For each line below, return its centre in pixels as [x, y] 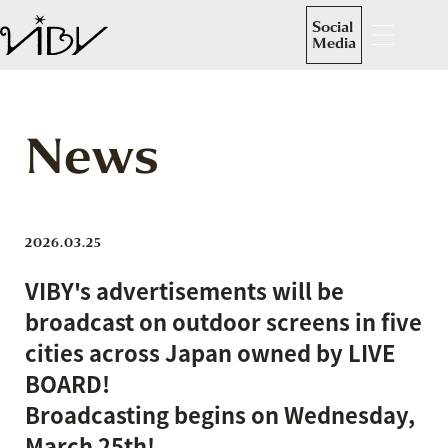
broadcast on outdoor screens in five [223, 321]
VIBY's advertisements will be [184, 290]
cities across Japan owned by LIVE [210, 352]
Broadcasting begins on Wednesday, [220, 414]
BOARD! [67, 383]
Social [332, 27]
